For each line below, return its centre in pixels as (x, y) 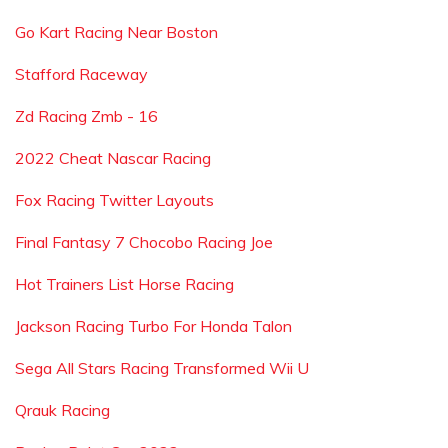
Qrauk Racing (62, 410)
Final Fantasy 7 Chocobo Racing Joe (144, 242)
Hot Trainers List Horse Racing (124, 284)
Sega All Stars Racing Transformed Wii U (162, 368)
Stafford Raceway (81, 74)
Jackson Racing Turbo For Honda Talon (153, 326)
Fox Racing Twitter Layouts (114, 200)
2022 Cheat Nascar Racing (113, 158)
